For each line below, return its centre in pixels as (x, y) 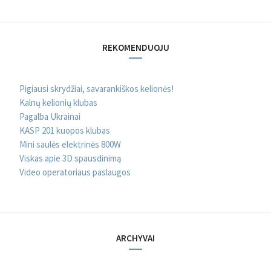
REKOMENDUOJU (135, 47)
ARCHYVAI (135, 238)
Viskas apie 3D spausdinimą (70, 158)
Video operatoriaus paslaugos (75, 172)
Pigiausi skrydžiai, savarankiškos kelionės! (96, 88)
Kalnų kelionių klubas (58, 102)
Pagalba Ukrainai (50, 116)
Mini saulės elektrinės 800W (70, 144)
